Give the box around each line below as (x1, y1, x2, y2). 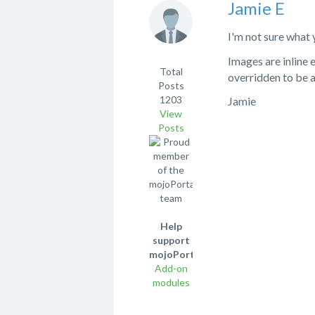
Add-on (154, 262, 188, 275)
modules (152, 276, 190, 289)
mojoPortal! (149, 248, 207, 261)
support (152, 234, 190, 247)
